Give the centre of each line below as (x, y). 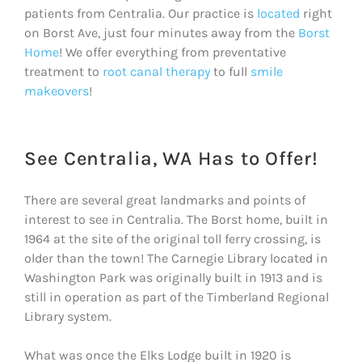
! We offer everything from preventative (173, 52)
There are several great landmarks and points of (165, 200)
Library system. (68, 316)
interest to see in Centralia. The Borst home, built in (176, 219)
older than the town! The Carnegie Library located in (176, 258)
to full (230, 71)
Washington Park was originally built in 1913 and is (173, 277)
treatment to (63, 71)
